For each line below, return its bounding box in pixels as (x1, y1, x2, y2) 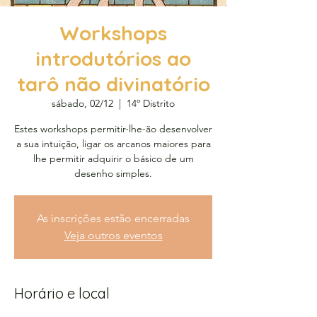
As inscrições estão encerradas (37, 212, 190, 225)
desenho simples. (74, 167, 152, 180)
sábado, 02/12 (52, 97, 113, 110)
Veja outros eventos (64, 229, 163, 242)
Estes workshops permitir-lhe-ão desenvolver (14, 122, 212, 135)
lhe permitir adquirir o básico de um (33, 152, 194, 165)
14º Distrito (127, 97, 175, 110)
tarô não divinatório (16, 71, 210, 96)
